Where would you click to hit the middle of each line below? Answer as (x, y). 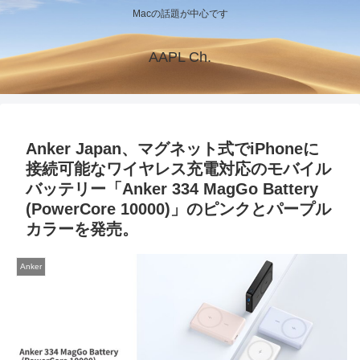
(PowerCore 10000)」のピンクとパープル (178, 209)
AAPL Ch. (180, 57)
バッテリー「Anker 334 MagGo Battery (172, 189)
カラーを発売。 (82, 229)
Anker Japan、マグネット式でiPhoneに (172, 149)
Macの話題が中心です (180, 14)
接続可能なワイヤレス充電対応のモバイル (178, 169)
